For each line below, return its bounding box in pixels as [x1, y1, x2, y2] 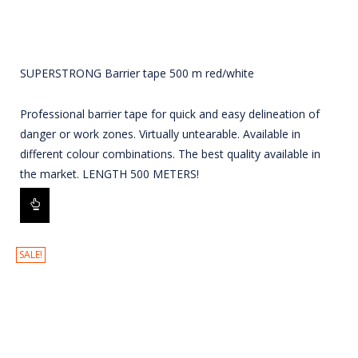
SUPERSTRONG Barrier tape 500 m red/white [20, 66, 254, 82]
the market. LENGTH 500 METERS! [20, 166, 199, 182]
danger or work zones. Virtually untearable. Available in [20, 126, 300, 142]
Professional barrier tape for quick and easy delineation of [20, 106, 320, 122]
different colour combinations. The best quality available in [20, 146, 320, 162]
